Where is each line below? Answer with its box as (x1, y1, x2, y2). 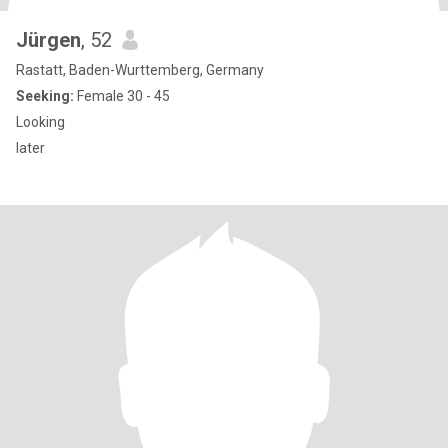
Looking (16, 114, 65, 130)
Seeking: (16, 88, 74, 104)
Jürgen (16, 28, 81, 52)
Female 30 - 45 (74, 88, 170, 104)
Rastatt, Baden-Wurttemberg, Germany (16, 62, 264, 78)
